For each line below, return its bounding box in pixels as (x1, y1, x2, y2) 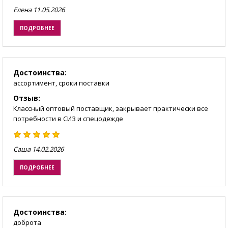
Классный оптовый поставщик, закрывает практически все (13, 104, 208, 113)
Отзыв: (13, 93, 40, 103)
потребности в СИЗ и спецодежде (13, 114, 123, 124)
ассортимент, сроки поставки (13, 78, 109, 88)
